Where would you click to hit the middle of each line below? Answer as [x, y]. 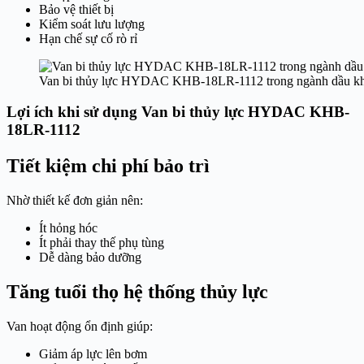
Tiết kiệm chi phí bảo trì [108, 166]
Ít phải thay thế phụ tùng [102, 243]
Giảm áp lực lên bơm [93, 354]
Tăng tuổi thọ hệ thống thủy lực [137, 292]
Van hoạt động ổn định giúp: [80, 327]
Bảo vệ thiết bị [76, 9]
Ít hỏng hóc [68, 228]
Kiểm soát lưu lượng [92, 24]
